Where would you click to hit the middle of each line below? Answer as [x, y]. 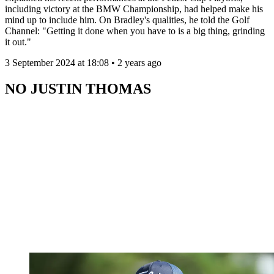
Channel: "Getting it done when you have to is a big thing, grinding [135, 31]
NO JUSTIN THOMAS [78, 88]
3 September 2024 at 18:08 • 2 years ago [83, 62]
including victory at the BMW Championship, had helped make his [134, 9]
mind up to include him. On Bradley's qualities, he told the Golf [127, 20]
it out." [18, 42]
